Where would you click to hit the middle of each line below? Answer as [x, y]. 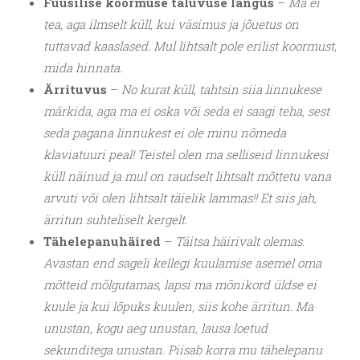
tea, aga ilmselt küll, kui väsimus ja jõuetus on [171, 25]
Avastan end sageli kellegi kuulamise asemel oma [182, 263]
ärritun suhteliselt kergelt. [115, 220]
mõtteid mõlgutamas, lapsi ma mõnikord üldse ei [180, 285]
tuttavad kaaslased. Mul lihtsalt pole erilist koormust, [190, 46]
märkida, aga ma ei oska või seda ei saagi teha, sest [186, 111]
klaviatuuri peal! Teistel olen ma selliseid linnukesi [186, 155]
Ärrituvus [75, 90]
